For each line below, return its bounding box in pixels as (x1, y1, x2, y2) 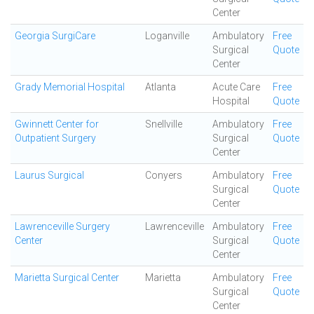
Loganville (145, 30, 189, 41)
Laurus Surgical (15, 170, 84, 181)
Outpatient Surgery (15, 132, 96, 144)
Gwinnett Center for (15, 118, 99, 130)
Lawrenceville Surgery (15, 221, 110, 232)
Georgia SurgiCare (15, 30, 95, 41)
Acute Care (212, 81, 260, 93)
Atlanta (145, 81, 176, 93)
